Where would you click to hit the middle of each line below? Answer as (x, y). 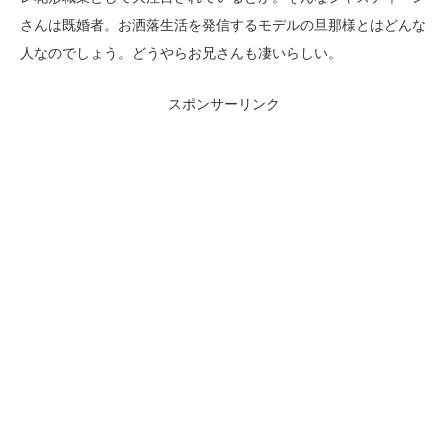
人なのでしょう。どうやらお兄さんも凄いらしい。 (181, 53)
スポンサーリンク (224, 104)
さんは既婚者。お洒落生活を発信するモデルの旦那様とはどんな (223, 25)
